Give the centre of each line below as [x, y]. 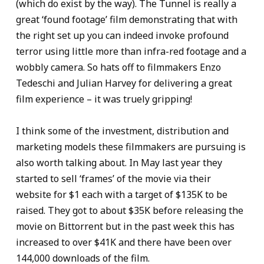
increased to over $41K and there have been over [124, 242]
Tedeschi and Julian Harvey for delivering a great [124, 83]
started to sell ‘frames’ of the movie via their [113, 179]
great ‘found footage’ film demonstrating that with [127, 20]
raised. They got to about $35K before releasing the [130, 211]
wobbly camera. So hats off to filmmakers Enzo [118, 67]
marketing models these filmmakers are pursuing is [131, 147]
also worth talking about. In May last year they [119, 163]
